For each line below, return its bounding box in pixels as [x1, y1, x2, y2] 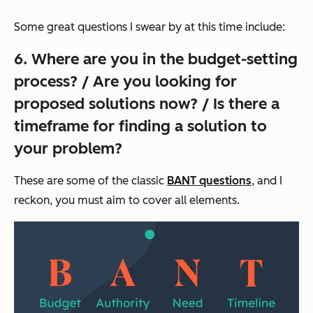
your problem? [14, 139, 122, 159]
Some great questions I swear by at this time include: [14, 20, 285, 34]
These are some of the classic [14, 174, 167, 188]
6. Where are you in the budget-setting [14, 50, 298, 69]
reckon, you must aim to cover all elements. [14, 194, 240, 208]
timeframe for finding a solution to [14, 117, 267, 136]
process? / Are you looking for [14, 72, 237, 92]
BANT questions [167, 174, 252, 188]
